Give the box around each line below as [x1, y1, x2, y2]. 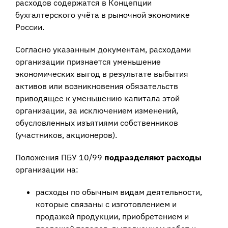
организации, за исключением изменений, [15, 105, 178, 116]
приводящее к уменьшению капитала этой [15, 93, 180, 103]
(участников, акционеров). [15, 129, 117, 140]
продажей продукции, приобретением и [35, 211, 189, 221]
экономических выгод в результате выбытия [15, 68, 188, 79]
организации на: [15, 164, 78, 175]
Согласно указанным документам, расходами [15, 44, 191, 54]
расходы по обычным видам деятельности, [35, 186, 202, 197]
